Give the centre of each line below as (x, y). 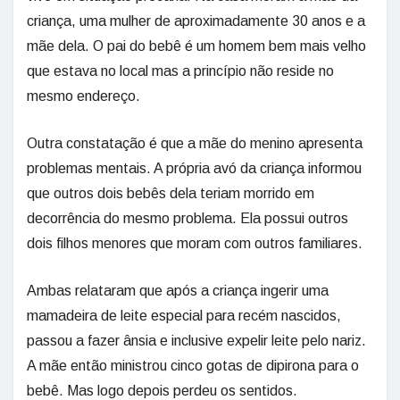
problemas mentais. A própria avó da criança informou (194, 169)
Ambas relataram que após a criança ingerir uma (178, 291)
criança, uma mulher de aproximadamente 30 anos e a (196, 21)
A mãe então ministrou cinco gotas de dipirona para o (193, 366)
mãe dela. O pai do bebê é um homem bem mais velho (196, 46)
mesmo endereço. (83, 96)
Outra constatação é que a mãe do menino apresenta (195, 144)
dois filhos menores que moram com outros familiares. (195, 244)
